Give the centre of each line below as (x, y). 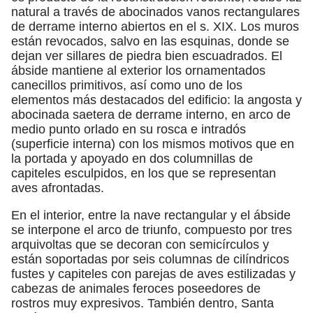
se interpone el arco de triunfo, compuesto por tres (152, 230)
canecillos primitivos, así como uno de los (127, 85)
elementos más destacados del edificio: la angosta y (156, 100)
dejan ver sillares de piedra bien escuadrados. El (147, 56)
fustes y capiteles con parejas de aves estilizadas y (153, 274)
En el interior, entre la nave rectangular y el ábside (151, 215)
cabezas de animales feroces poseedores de (136, 288)
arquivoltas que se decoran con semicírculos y (140, 244)
